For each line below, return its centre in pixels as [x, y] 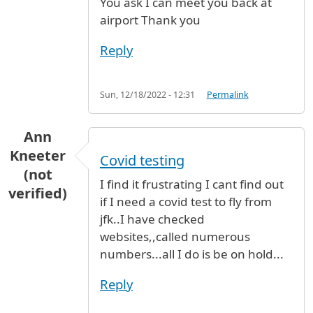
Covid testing [142, 161]
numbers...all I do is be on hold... [192, 254]
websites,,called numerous [175, 237]
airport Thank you [150, 20]
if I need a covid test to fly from [186, 202]
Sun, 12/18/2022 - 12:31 [147, 95]
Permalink [227, 95]
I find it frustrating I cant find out [192, 184]
